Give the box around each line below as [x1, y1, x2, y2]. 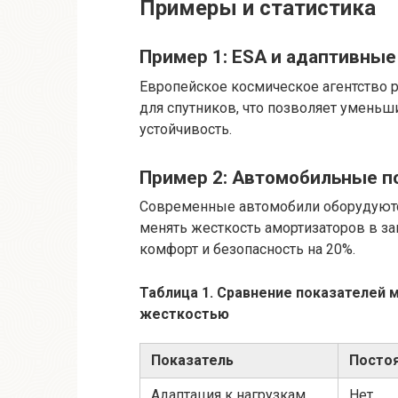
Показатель [151, 352, 234, 370]
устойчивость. [139, 120, 232, 138]
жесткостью [139, 306, 229, 323]
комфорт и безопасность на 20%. [139, 241, 355, 259]
